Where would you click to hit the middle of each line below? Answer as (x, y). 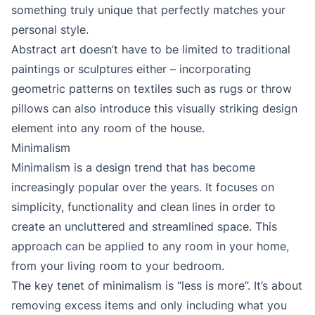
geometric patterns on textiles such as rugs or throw (152, 89)
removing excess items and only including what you (149, 306)
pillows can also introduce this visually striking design (154, 109)
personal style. (50, 30)
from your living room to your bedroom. (118, 266)
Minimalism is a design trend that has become (133, 168)
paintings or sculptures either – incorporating (131, 69)
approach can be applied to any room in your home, (150, 246)
